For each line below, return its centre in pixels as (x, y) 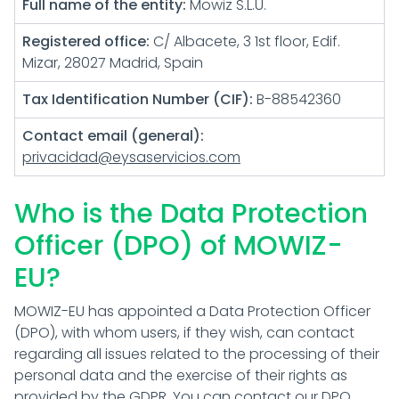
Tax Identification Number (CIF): (138, 99)
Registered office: (86, 41)
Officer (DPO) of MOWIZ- (179, 246)
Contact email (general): (113, 136)
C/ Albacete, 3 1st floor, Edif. (245, 41)
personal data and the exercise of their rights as (181, 375)
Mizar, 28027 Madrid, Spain (113, 63)
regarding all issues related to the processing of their (197, 354)
